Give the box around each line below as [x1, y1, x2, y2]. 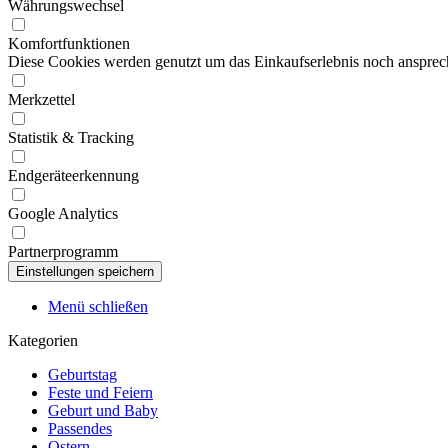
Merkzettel [8, 91, 75, 108]
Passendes [48, 420, 112, 437]
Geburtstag [48, 366, 117, 383]
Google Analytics [8, 205, 118, 222]
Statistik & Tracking [8, 129, 134, 146]
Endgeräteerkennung [8, 167, 139, 184]
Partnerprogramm [8, 243, 118, 260]
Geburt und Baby [48, 402, 158, 419]
